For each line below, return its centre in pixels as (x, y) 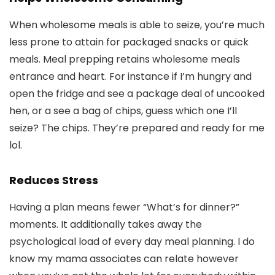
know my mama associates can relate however (124, 258)
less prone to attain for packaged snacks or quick (129, 42)
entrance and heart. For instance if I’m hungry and (130, 76)
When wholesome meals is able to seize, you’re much (137, 25)
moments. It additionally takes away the (106, 224)
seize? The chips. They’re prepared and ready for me (137, 128)
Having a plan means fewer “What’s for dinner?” (124, 207)
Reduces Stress (54, 180)
